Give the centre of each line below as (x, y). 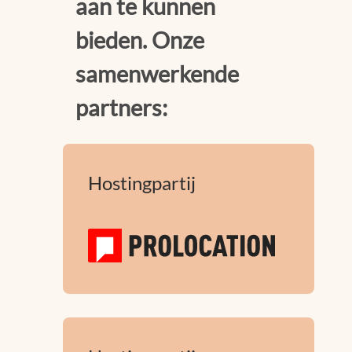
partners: (121, 108)
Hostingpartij (142, 183)
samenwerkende (157, 74)
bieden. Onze (140, 40)
